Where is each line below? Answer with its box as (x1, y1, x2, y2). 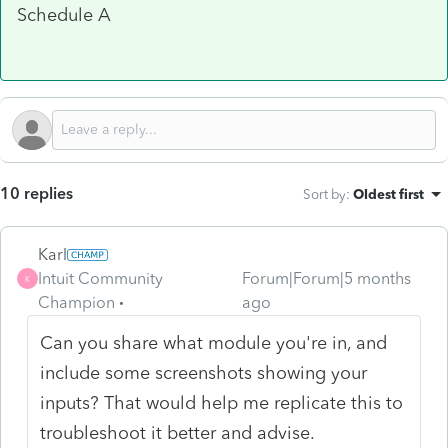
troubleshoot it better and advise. (40, 421, 316, 444)
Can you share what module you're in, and (40, 331, 388, 354)
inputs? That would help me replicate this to (40, 391, 404, 414)
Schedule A (17, 3, 111, 26)
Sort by (303, 185, 346, 202)
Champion (38, 292, 115, 312)
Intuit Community (38, 268, 163, 288)
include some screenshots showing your (40, 361, 368, 384)
